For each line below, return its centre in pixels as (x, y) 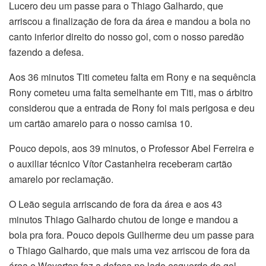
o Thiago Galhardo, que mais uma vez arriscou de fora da (129, 251)
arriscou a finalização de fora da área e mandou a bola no (130, 21)
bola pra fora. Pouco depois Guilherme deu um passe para (132, 235)
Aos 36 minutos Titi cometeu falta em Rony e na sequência (132, 77)
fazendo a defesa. (46, 52)
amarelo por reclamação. (61, 179)
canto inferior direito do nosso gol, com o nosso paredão (126, 37)
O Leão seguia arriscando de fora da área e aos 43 (115, 204)
